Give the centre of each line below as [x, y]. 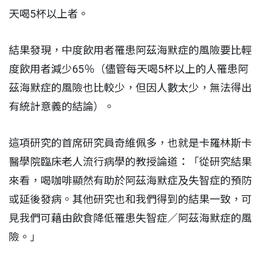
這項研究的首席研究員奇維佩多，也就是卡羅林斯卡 [130, 143]
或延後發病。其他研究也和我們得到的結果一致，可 [130, 200]
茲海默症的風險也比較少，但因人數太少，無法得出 [130, 88]
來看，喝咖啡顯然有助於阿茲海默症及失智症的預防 [130, 181]
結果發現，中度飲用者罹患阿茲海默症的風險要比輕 [130, 50]
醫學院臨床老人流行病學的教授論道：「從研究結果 [130, 162]
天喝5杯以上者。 [49, 14]
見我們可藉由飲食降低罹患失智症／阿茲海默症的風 [130, 218]
